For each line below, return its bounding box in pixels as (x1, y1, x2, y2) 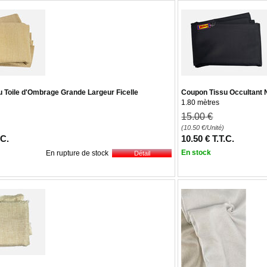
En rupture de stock (46, 149, 109, 157)
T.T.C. (212, 133, 235, 144)
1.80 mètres (181, 98, 220, 107)
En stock (181, 148, 212, 157)
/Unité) (205, 124, 225, 131)
